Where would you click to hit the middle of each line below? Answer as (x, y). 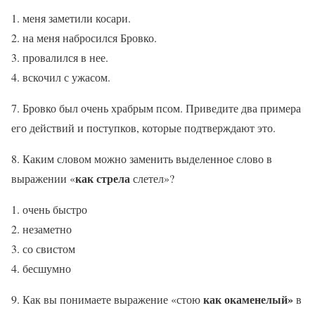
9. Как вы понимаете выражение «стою (107, 300)
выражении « (43, 179)
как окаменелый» (250, 300)
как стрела (103, 179)
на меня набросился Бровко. (90, 38)
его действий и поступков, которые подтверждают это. (143, 128)
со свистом (49, 249)
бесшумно (47, 269)
